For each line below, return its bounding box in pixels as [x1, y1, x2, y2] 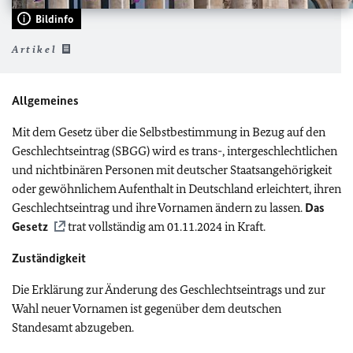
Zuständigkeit [12, 250, 86, 266]
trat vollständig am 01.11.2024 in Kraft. [65, 218, 266, 234]
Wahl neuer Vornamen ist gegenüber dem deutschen [12, 300, 281, 316]
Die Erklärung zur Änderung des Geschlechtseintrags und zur [12, 281, 325, 297]
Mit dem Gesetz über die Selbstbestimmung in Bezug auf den [12, 124, 325, 139]
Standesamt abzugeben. [12, 319, 134, 335]
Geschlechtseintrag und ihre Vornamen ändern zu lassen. [12, 199, 305, 215]
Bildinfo [35, 12, 73, 26]
